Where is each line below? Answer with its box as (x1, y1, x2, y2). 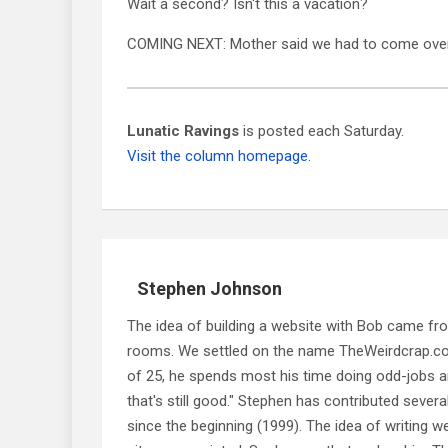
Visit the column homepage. (127, 146, 311, 165)
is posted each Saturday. (239, 121, 404, 140)
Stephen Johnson (137, 277, 282, 299)
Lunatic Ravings (127, 121, 239, 140)
